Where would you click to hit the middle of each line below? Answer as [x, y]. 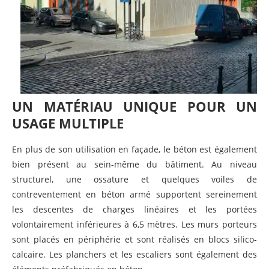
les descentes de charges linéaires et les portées [134, 209]
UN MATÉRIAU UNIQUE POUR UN [134, 106]
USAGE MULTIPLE [68, 123]
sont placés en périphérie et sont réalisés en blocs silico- [134, 239]
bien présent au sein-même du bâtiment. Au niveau [134, 164]
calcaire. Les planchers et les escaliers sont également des [134, 254]
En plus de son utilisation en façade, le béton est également [134, 149]
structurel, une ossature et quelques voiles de [134, 179]
